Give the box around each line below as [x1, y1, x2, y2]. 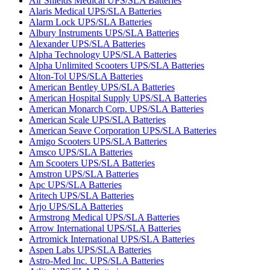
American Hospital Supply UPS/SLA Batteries [29, 93, 207, 103]
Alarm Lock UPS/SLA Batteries [29, 17, 152, 27]
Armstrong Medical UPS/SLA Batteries [29, 212, 180, 222]
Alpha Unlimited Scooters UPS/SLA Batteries [29, 60, 204, 71]
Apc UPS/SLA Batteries [29, 180, 122, 190]
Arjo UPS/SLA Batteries [29, 201, 123, 212]
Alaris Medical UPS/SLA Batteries [29, 6, 162, 16]
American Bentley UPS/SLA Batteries [29, 82, 175, 92]
